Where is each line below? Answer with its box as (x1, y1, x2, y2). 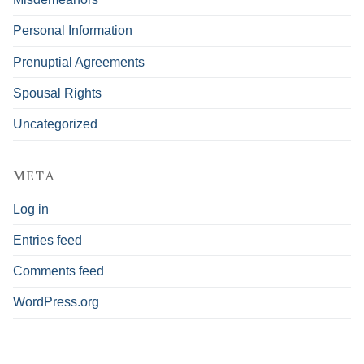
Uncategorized (13, 116, 97, 131)
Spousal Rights (13, 85, 102, 100)
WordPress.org (13, 295, 99, 310)
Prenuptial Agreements (13, 54, 145, 69)
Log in (13, 201, 49, 216)
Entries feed (13, 232, 82, 247)
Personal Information (13, 24, 132, 38)
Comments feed (13, 263, 104, 278)
